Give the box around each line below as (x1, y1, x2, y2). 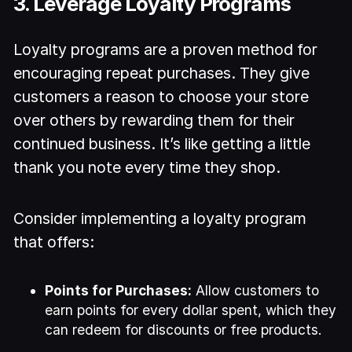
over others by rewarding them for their (13, 110, 295, 130)
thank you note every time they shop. (13, 157, 281, 177)
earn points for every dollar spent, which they (45, 302, 337, 319)
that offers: (13, 232, 95, 251)
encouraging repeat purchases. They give (13, 63, 310, 82)
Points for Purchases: (45, 282, 192, 299)
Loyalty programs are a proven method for (13, 39, 318, 59)
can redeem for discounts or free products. (45, 321, 323, 339)
